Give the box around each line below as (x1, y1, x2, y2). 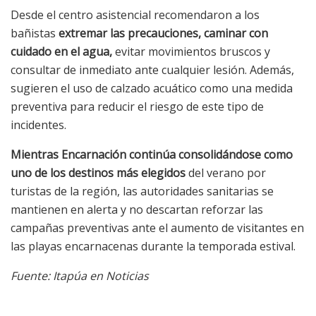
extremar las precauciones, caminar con (56, 25, 268, 42)
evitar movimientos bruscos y (112, 44, 270, 60)
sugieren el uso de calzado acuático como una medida (11, 80, 293, 97)
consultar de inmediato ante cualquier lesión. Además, (11, 62, 294, 78)
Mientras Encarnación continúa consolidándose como (11, 147, 293, 163)
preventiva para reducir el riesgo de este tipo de (11, 99, 264, 115)
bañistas (11, 25, 56, 42)
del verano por (186, 165, 266, 181)
